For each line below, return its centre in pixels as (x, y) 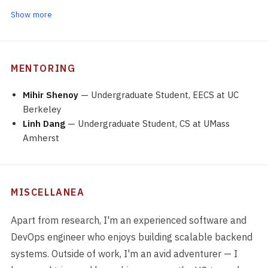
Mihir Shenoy (51, 95)
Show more (32, 15)
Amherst (41, 138)
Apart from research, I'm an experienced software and (129, 220)
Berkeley (42, 109)
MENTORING (43, 68)
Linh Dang (44, 124)
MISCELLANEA (48, 192)
